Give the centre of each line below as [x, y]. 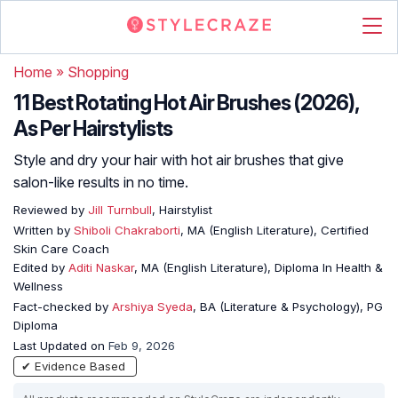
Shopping [98, 72]
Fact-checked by [63, 306]
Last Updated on [61, 346]
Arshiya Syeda [152, 306]
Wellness [38, 286]
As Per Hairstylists [93, 129]
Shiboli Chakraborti [127, 230]
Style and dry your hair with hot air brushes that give [179, 160]
